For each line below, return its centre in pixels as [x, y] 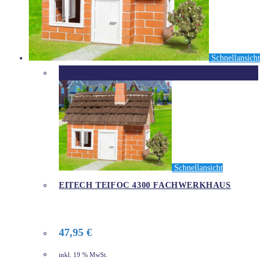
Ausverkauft [80, 73]
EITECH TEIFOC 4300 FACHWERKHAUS [145, 185]
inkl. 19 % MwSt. [83, 255]
